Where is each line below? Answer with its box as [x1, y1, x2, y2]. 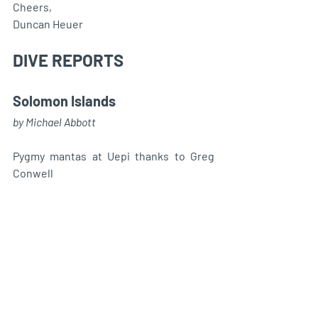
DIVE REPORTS [13, 49, 127, 70]
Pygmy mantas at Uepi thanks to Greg [13, 148, 214, 163]
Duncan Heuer [13, 16, 83, 31]
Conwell [13, 165, 53, 180]
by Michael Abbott [13, 114, 96, 128]
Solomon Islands [13, 92, 116, 109]
